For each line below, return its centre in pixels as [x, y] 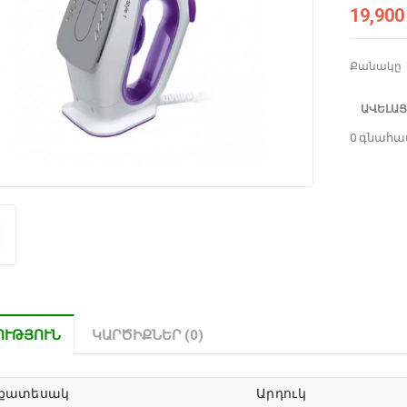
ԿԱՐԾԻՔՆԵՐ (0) [148, 336]
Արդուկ [281, 394]
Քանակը [375, 66]
